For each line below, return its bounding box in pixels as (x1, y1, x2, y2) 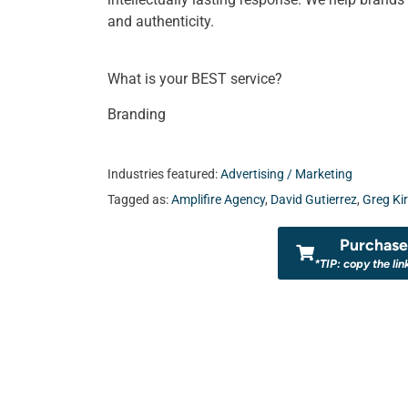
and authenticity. (107, 12, 214, 30)
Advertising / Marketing (220, 166, 352, 182)
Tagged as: (107, 191, 171, 208)
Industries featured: (107, 166, 220, 182)
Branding (107, 105, 166, 123)
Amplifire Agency (171, 191, 265, 208)
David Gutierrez (270, 191, 357, 208)
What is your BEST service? (107, 69, 282, 87)
